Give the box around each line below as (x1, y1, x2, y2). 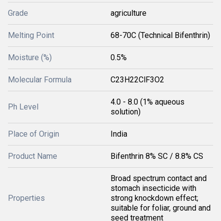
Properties (8, 193, 45, 203)
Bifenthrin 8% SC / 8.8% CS (110, 151, 203, 161)
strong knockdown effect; (110, 193, 198, 203)
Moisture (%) (8, 53, 52, 62)
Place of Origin (8, 129, 59, 139)
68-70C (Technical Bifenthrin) (110, 31, 210, 40)
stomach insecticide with (110, 184, 196, 193)
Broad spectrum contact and (110, 174, 207, 183)
